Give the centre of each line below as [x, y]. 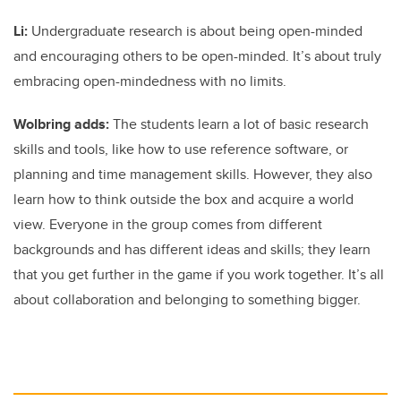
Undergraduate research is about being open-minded [195, 30]
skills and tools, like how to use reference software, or [181, 149]
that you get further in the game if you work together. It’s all [199, 274]
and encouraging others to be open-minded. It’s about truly [197, 55]
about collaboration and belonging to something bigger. [187, 299]
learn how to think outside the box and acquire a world [183, 199]
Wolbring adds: [61, 124]
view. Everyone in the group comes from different [168, 224]
